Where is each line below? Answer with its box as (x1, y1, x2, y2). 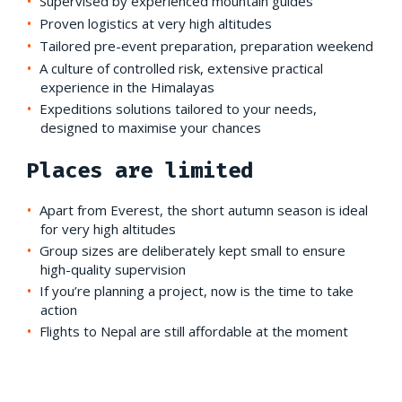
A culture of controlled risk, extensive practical (39, 58, 323, 77)
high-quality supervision (40, 259, 186, 278)
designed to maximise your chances (40, 118, 261, 136)
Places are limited (27, 157, 253, 183)
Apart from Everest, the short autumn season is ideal (39, 200, 368, 219)
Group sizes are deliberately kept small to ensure (39, 240, 345, 259)
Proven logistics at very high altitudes (39, 13, 272, 32)
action (40, 300, 77, 319)
